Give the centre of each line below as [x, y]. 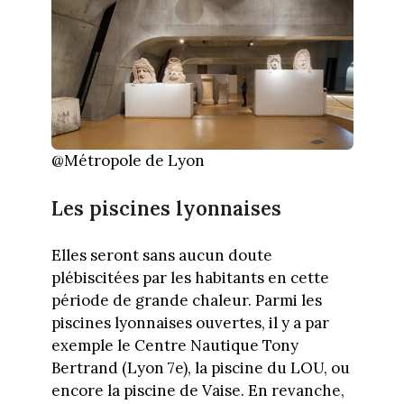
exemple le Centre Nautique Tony [174, 345]
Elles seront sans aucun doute [161, 255]
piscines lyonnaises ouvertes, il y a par [190, 322]
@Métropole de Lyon [128, 160]
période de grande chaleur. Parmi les [186, 300]
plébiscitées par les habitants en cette [190, 277]
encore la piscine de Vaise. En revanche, [197, 390]
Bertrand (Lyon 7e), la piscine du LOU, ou [200, 367]
